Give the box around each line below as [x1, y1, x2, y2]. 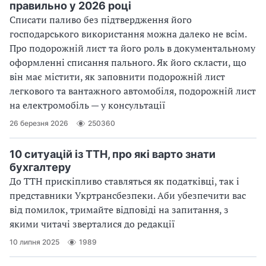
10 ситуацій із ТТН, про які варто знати [9, 147, 216, 160]
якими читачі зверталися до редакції [9, 217, 175, 230]
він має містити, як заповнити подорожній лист [9, 69, 225, 83]
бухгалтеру [9, 160, 71, 173]
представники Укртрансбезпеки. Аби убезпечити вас [9, 188, 246, 202]
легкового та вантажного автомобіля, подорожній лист [9, 84, 256, 97]
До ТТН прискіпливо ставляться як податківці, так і [9, 174, 239, 188]
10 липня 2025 [9, 237, 59, 247]
